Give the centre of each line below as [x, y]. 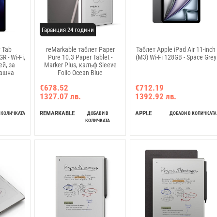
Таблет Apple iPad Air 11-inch [176, 50]
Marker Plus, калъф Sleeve [80, 65]
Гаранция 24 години [68, 30]
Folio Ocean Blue [80, 73]
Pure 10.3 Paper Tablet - [80, 57]
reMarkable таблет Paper [80, 50]
